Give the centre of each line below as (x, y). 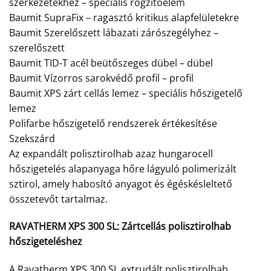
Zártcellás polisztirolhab (176, 227)
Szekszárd (32, 138)
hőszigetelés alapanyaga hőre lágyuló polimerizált (123, 168)
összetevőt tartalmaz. (58, 199)
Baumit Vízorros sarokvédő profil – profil (101, 78)
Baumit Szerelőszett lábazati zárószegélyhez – (114, 32)
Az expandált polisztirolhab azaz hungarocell (111, 153)
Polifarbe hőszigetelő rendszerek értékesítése (113, 123)
